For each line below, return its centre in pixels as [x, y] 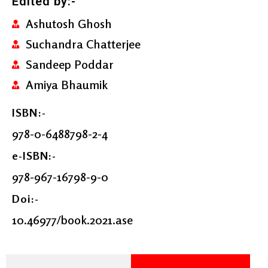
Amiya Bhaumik [66, 84]
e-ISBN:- [34, 155]
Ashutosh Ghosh [68, 23]
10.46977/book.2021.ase [72, 220]
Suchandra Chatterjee [83, 44]
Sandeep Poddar [69, 64]
